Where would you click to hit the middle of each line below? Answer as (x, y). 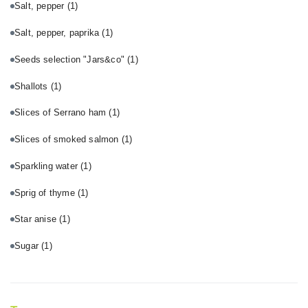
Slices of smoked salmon (68, 140)
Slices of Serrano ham (62, 113)
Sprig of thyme (46, 192)
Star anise (37, 219)
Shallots (33, 86)
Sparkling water (48, 166)
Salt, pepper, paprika (58, 33)
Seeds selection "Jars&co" (71, 59)
